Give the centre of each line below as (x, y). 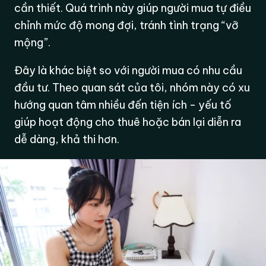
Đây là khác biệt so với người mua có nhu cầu (129, 71)
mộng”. (33, 43)
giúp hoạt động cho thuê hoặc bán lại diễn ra (128, 122)
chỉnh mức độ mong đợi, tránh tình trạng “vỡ (127, 26)
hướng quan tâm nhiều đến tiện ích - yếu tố (123, 105)
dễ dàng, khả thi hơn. (67, 140)
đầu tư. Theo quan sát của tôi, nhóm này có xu (132, 88)
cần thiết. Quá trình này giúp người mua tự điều (133, 8)
